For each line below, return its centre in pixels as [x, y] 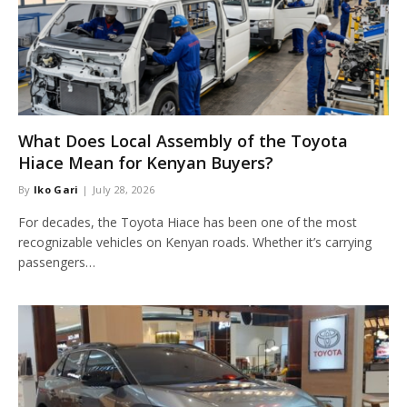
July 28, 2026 [124, 189]
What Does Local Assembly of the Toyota [183, 140]
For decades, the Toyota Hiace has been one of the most [188, 222]
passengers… [57, 262]
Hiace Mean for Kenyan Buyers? [146, 162]
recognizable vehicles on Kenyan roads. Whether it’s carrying [195, 242]
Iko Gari [56, 189]
